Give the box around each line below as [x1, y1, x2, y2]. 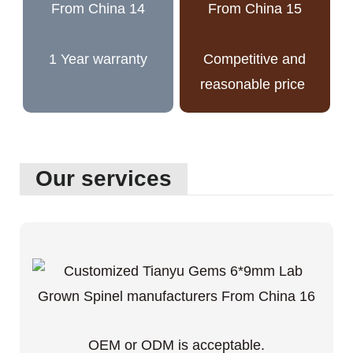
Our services [35, 165, 172, 191]
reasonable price [200, 76, 310, 92]
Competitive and [203, 50, 307, 67]
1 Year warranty [48, 50, 147, 67]
